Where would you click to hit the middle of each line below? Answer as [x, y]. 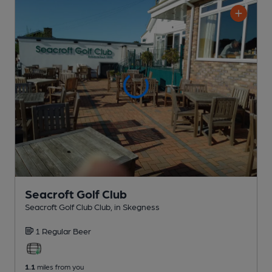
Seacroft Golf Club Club [68, 206]
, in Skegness [135, 206]
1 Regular [54, 230]
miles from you [59, 266]
